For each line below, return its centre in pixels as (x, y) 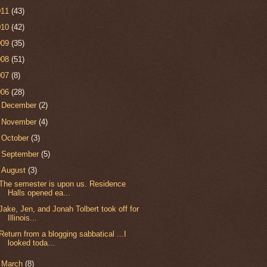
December (20, 105)
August (15, 170)
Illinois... (23, 218)
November (20, 122)
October (16, 138)
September (21, 154)
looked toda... (32, 243)
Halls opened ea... (39, 193)
